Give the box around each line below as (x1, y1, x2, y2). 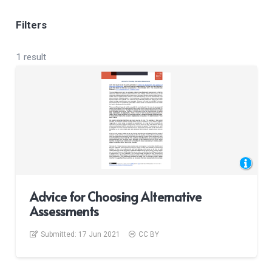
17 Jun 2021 (78, 230, 121, 239)
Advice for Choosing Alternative (30, 188, 202, 206)
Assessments (30, 203, 99, 220)
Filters (15, 18, 47, 31)
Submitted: (41, 230, 79, 239)
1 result (15, 52, 46, 63)
